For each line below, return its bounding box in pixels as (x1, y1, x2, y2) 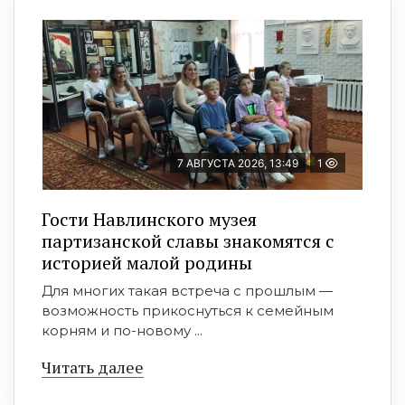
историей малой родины (42, 250, 252, 276)
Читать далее (42, 356, 144, 379)
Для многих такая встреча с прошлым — (42, 282, 333, 300)
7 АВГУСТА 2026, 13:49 (177, 156, 298, 171)
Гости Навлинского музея (42, 207, 257, 232)
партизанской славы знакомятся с (42, 229, 334, 254)
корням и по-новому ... (42, 322, 202, 340)
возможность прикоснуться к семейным (42, 302, 334, 320)
